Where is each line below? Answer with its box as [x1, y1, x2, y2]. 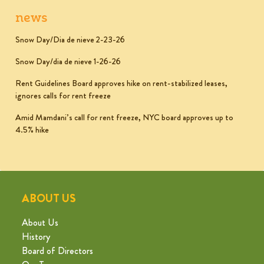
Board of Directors [22, 244, 93, 258]
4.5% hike [15, 124, 49, 136]
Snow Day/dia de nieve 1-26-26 [15, 55, 121, 68]
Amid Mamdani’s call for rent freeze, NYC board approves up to [15, 111, 233, 124]
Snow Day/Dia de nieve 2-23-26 [15, 34, 125, 46]
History [22, 230, 50, 244]
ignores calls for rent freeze [15, 90, 111, 102]
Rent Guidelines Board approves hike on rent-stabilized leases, [15, 77, 227, 90]
